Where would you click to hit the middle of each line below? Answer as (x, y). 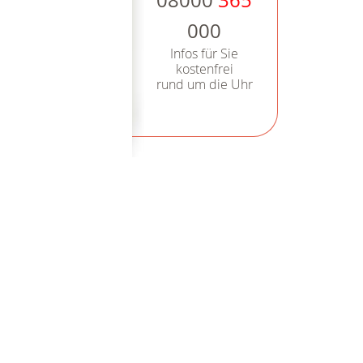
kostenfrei (204, 69)
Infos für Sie (205, 54)
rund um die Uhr (204, 85)
